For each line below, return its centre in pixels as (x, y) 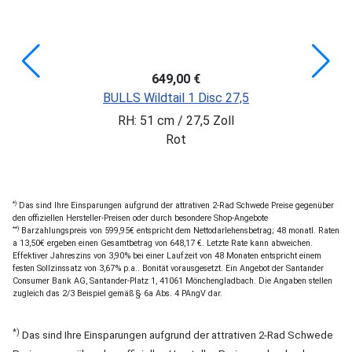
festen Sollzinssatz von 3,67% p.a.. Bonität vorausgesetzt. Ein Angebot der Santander (168, 268)
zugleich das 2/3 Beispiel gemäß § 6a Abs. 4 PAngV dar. (117, 293)
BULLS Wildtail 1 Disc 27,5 (176, 97)
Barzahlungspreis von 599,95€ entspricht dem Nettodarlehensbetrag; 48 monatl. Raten (179, 230)
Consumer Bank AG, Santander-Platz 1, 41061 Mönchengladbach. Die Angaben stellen (172, 280)
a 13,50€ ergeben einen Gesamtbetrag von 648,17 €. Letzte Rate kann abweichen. (163, 243)
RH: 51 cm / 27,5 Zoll (176, 120)
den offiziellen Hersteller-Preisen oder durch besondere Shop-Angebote (140, 218)
